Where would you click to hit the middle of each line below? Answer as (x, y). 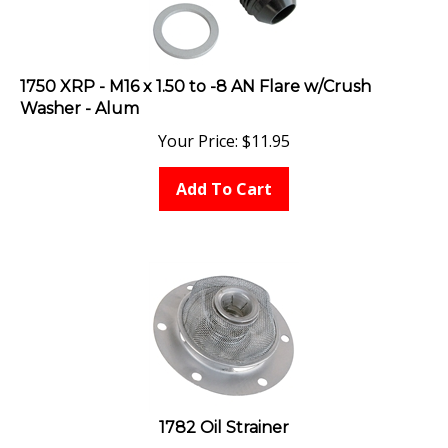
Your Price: (198, 131)
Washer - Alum (79, 99)
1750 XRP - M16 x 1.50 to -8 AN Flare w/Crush (195, 77)
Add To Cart (224, 179)
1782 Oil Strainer (224, 418)
